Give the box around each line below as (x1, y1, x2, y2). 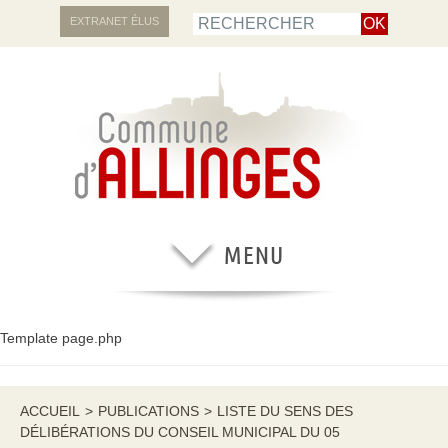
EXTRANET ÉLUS (70, 15, 159, 27)
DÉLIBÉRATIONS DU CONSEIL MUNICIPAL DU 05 (20, 424, 340, 440)
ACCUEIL (20, 403, 80, 419)
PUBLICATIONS (98, 403, 199, 419)
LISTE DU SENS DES (217, 403, 353, 419)
